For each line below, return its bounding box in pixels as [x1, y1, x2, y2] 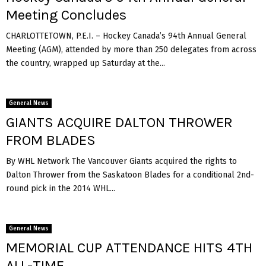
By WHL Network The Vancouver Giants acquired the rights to [6, 156, 237, 166]
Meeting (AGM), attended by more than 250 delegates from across [6, 44, 256, 55]
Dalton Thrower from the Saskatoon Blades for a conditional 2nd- [6, 169, 254, 180]
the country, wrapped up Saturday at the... [6, 58, 165, 68]
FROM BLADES [6, 131, 96, 148]
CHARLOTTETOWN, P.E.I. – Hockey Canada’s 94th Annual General [6, 30, 246, 41]
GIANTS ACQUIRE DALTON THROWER [6, 113, 233, 131]
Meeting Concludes [6, 6, 126, 23]
